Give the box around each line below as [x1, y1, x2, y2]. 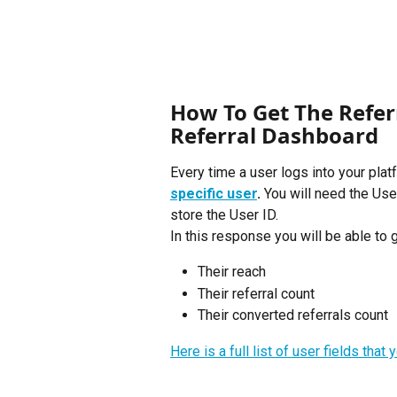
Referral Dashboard [170, 120, 378, 150]
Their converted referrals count [198, 307, 388, 324]
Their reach [198, 263, 266, 281]
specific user [170, 184, 257, 202]
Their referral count [198, 284, 315, 302]
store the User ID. [170, 206, 282, 223]
